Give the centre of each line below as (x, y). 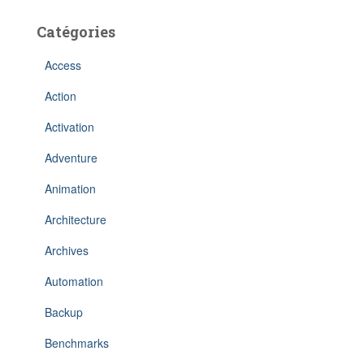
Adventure (71, 158)
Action (61, 96)
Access (63, 65)
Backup (64, 312)
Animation (70, 188)
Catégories (76, 32)
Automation (74, 281)
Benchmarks (77, 343)
